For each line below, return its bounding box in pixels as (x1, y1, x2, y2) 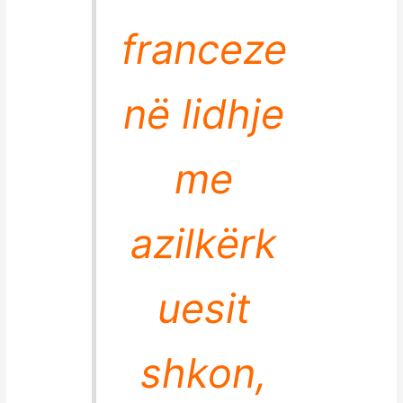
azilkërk (130, 219, 277, 269)
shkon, (140, 348, 267, 399)
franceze (121, 24, 287, 75)
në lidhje (123, 89, 284, 139)
